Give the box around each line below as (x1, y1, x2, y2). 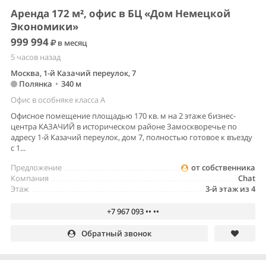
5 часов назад (11, 52, 61, 63)
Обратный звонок (81, 228, 151, 239)
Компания (11, 173, 49, 184)
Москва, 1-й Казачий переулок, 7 (11, 68, 136, 79)
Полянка (17, 78, 52, 90)
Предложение (11, 162, 62, 173)
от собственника (191, 162, 255, 173)
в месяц (56, 37, 87, 49)
